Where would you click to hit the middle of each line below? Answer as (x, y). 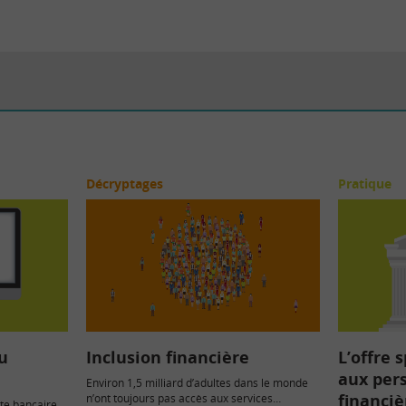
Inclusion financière (168, 357)
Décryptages (125, 184)
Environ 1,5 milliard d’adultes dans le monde (198, 382)
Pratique (364, 184)
